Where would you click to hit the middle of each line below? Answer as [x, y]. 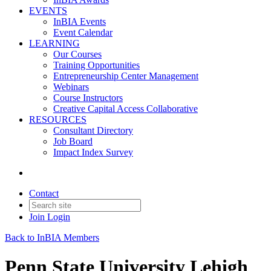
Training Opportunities [96, 65]
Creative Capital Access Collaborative [126, 109]
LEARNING [54, 43]
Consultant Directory [93, 130]
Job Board [73, 141]
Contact [44, 193]
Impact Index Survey [93, 152]
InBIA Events [80, 21]
